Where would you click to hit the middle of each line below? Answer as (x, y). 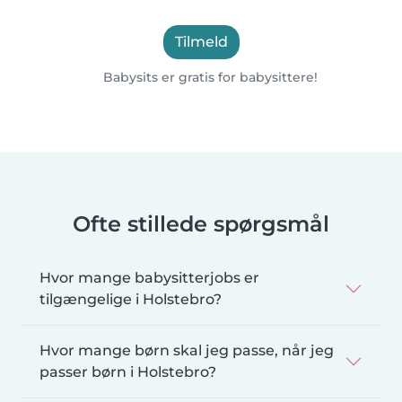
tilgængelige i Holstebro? (131, 300)
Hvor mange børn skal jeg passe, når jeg (187, 351)
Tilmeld (201, 42)
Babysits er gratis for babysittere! (209, 78)
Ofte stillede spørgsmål (201, 224)
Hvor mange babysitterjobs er (149, 278)
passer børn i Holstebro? (128, 372)
